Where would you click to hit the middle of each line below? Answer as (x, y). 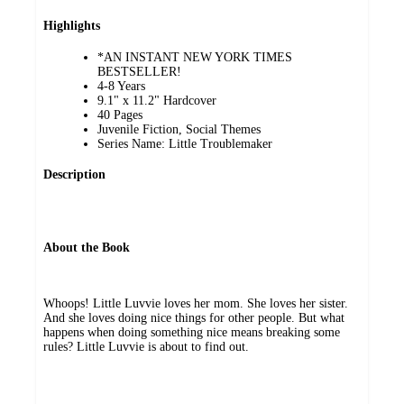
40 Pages (120, 115)
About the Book (87, 248)
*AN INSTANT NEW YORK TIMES (195, 57)
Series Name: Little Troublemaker (185, 143)
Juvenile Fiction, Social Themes (179, 129)
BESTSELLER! (139, 71)
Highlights (72, 26)
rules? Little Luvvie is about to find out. (146, 347)
